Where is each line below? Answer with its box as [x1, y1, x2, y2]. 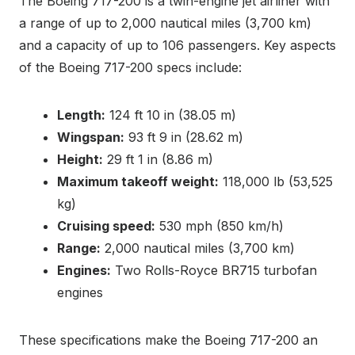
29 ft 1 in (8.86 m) [103, 151, 213, 168]
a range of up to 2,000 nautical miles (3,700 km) [19, 15, 311, 32]
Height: [57, 151, 103, 168]
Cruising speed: [57, 218, 155, 235]
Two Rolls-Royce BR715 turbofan [111, 262, 317, 279]
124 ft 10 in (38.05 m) [105, 107, 236, 124]
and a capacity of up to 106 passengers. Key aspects [19, 37, 336, 54]
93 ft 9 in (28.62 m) [124, 129, 243, 146]
